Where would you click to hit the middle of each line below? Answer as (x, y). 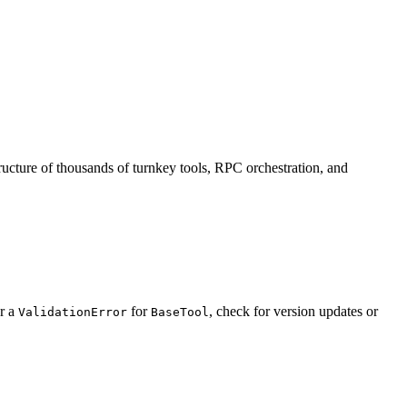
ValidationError (73, 312)
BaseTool (180, 312)
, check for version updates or (293, 311)
